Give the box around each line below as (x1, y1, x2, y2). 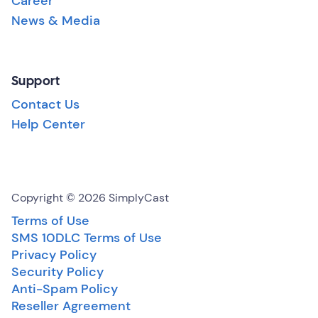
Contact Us (11, 96, 79, 113)
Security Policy (11, 263, 104, 280)
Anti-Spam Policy (11, 280, 118, 297)
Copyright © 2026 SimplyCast (11, 190, 169, 205)
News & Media (11, 12, 100, 29)
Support (11, 76, 60, 88)
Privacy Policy (11, 246, 97, 263)
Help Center (11, 116, 85, 133)
